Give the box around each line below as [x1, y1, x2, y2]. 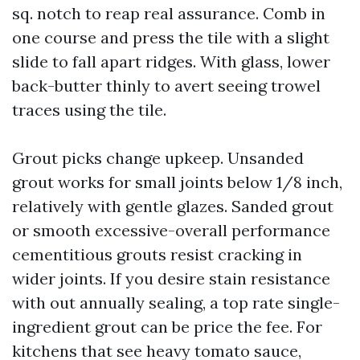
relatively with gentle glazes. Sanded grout [12, 196, 333, 216]
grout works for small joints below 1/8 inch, [12, 172, 342, 192]
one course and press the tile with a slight [12, 27, 329, 47]
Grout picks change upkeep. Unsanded [12, 148, 304, 168]
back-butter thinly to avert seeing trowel [12, 76, 321, 96]
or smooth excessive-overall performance [12, 220, 330, 240]
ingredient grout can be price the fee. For [12, 317, 322, 337]
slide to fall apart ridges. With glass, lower [12, 51, 330, 72]
